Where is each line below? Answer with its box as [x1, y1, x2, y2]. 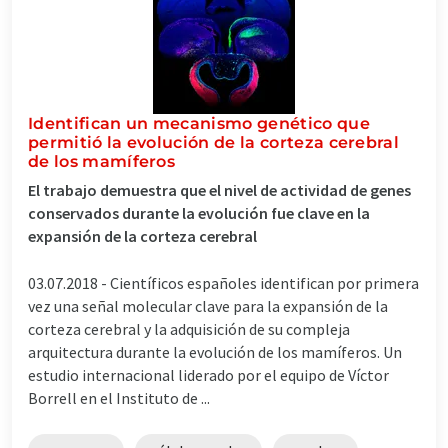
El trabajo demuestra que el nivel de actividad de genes [28, 179, 411, 200]
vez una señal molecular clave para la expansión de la [28, 295, 388, 316]
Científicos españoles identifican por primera [110, 272, 419, 293]
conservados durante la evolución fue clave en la [28, 202, 370, 223]
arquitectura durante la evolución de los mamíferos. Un [28, 341, 402, 362]
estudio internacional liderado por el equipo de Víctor [28, 364, 389, 385]
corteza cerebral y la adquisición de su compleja [28, 318, 350, 339]
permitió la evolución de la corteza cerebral [28, 132, 400, 152]
